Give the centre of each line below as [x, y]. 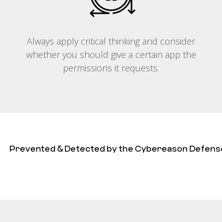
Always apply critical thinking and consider [111, 41]
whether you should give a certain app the [111, 55]
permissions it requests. [111, 68]
